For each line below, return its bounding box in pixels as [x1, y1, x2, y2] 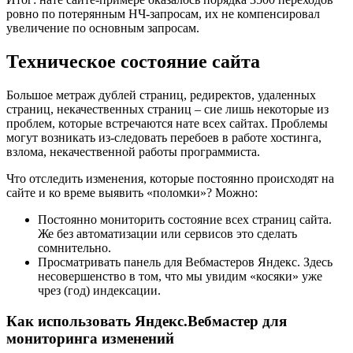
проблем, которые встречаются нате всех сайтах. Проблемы [6, 117, 328, 131]
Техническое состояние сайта [6, 51, 260, 72]
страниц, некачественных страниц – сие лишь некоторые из [6, 102, 329, 117]
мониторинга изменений [6, 329, 174, 347]
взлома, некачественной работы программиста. [6, 145, 260, 159]
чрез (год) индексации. [38, 284, 161, 298]
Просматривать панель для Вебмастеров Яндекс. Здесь [38, 255, 333, 269]
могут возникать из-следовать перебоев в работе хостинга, [6, 131, 321, 145]
